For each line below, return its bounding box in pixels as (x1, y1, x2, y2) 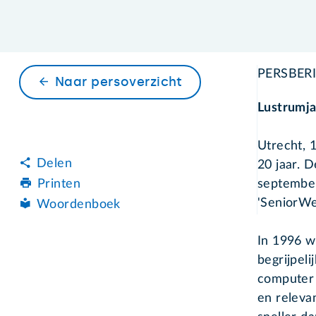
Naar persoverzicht (55, 74, 183, 90)
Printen (37, 177, 81, 190)
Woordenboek (37, 197, 121, 211)
